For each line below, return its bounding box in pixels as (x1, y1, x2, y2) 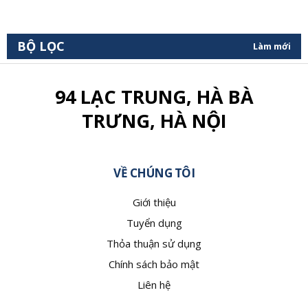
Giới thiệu (132, 195, 176, 209)
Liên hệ (137, 278, 170, 291)
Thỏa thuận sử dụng (107, 236, 201, 250)
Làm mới (253, 40, 291, 52)
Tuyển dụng (126, 216, 182, 230)
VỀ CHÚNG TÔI (113, 165, 195, 181)
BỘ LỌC (17, 38, 65, 54)
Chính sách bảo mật (109, 257, 199, 271)
